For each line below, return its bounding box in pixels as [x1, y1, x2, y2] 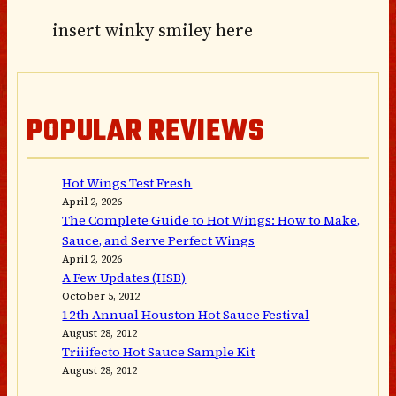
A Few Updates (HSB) [62, 269, 187, 287]
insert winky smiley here [51, 17, 253, 42]
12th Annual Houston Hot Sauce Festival [62, 306, 310, 324]
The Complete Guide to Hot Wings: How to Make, [62, 211, 361, 230]
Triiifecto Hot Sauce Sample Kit [62, 343, 255, 362]
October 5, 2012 [62, 289, 141, 304]
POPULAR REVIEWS [27, 110, 264, 156]
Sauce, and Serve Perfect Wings [62, 232, 255, 250]
